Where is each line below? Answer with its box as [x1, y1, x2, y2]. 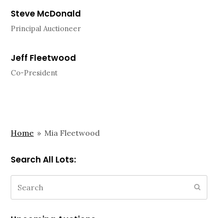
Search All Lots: [11, 154, 76, 165]
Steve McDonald [11, 8, 81, 19]
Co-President [11, 68, 58, 77]
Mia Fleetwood [44, 128, 100, 138]
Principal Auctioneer [11, 24, 81, 33]
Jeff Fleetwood [11, 52, 76, 64]
